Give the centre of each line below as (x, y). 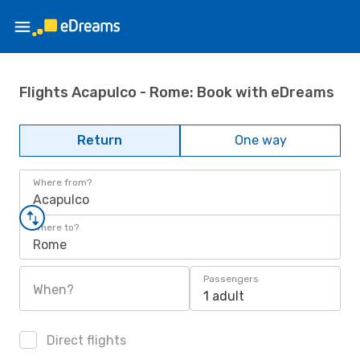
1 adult (224, 296)
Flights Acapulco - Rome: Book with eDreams (177, 92)
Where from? (62, 182)
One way (260, 140)
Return (100, 140)
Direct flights (85, 340)
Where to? (56, 227)
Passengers (231, 279)
